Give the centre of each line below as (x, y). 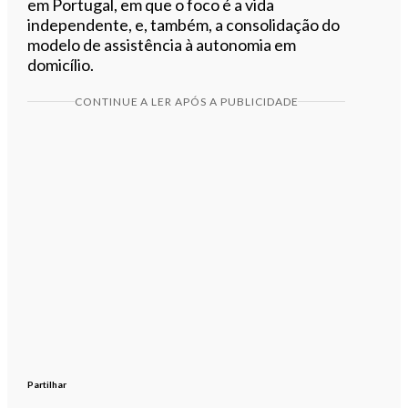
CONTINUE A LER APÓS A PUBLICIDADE (186, 101)
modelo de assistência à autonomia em (162, 44)
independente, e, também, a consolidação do (184, 24)
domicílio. (61, 64)
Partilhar (47, 384)
